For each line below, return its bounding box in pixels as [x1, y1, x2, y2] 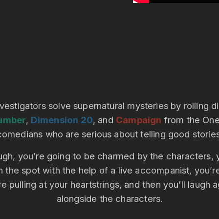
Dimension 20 [28, 114, 93, 126]
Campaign [116, 114, 162, 126]
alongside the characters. [56, 193, 163, 204]
